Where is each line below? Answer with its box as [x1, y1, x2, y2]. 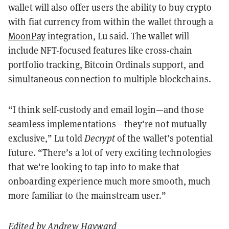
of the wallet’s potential [114, 132, 213, 144]
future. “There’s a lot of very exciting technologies [8, 146, 212, 158]
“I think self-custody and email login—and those [8, 103, 204, 116]
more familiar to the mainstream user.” [8, 189, 166, 201]
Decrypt [84, 132, 115, 144]
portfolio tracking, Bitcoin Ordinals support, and [8, 58, 204, 71]
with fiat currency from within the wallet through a [8, 15, 214, 28]
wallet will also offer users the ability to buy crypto [8, 1, 212, 13]
